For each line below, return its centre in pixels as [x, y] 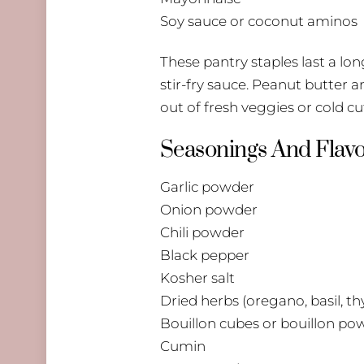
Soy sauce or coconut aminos [259, 22]
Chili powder [202, 233]
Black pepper [205, 256]
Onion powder [209, 210]
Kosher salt [197, 278]
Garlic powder [207, 187]
